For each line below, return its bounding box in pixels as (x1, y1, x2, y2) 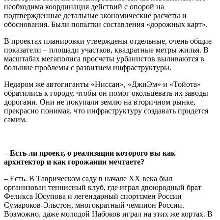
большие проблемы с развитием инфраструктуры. (4, 63, 171, 72)
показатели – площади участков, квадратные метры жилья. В (4, 45, 209, 54)
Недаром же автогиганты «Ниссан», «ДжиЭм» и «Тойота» (4, 80, 201, 88)
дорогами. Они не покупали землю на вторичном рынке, (4, 97, 195, 106)
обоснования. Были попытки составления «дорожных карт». (4, 20, 208, 28)
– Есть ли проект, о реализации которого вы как (4, 148, 175, 157)
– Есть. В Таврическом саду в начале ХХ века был (4, 174, 172, 183)
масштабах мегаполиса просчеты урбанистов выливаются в (4, 54, 204, 63)
